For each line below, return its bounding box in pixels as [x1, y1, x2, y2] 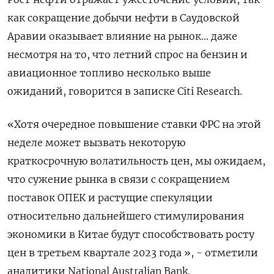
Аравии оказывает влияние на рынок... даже [7, 30, 237, 43]
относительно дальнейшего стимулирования [7, 210, 244, 223]
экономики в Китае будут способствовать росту [7, 228, 254, 241]
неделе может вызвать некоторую [7, 136, 185, 149]
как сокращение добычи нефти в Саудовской [7, 12, 240, 24]
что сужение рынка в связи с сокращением [7, 173, 230, 186]
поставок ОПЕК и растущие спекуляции [7, 191, 213, 204]
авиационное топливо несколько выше [7, 67, 211, 80]
